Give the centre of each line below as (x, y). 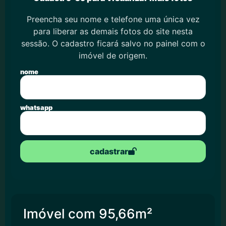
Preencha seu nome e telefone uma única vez (113, 19)
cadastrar (109, 152)
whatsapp (36, 108)
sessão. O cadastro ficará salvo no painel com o (113, 43)
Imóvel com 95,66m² (88, 214)
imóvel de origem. (113, 55)
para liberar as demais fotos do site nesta (113, 31)
